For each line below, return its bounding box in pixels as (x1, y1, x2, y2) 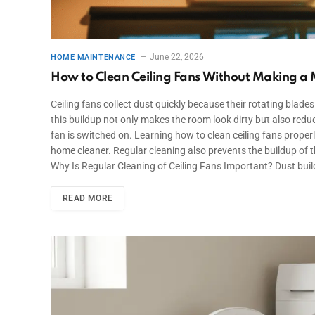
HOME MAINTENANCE (51, 52, 136, 62)
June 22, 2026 (149, 51, 204, 62)
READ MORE (63, 193, 113, 203)
